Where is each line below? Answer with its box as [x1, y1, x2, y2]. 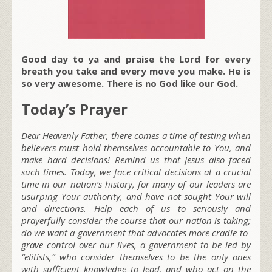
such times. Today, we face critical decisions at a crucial [21, 165, 251, 178]
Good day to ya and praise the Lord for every [21, 52, 251, 65]
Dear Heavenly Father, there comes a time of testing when [21, 129, 251, 141]
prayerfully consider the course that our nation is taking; [21, 214, 251, 226]
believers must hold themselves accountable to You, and [21, 141, 251, 154]
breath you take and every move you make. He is [21, 64, 251, 77]
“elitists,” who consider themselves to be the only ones [21, 250, 251, 263]
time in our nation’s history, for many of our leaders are [21, 177, 251, 190]
